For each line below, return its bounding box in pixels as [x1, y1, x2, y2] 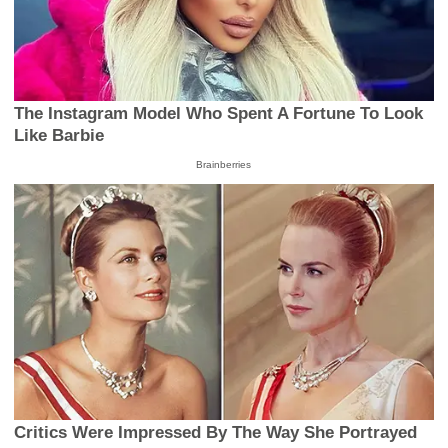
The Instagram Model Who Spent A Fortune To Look [14, 103, 424, 123]
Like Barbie [14, 125, 105, 145]
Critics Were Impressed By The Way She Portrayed [14, 423, 418, 443]
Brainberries [196, 158, 252, 170]
